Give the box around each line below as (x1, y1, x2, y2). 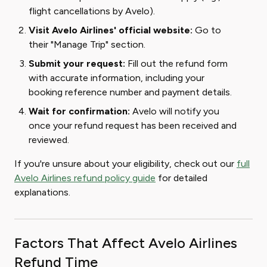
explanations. (14, 187, 70, 198)
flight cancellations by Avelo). (29, 5, 155, 17)
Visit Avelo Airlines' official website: (29, 24, 193, 36)
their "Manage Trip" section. (29, 39, 145, 51)
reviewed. (29, 134, 69, 146)
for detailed (156, 172, 207, 184)
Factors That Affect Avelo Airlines (14, 234, 237, 252)
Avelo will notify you (130, 105, 219, 117)
